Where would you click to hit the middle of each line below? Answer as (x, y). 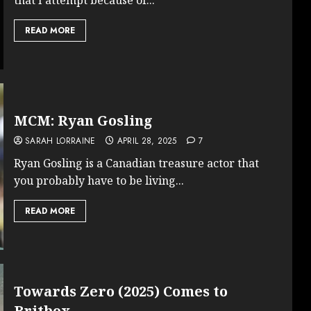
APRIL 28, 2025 (147, 141)
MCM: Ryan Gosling (83, 120)
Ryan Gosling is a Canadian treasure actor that (136, 163)
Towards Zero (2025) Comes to (120, 291)
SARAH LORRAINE (60, 141)
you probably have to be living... (99, 180)
